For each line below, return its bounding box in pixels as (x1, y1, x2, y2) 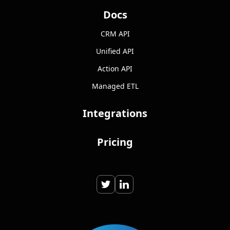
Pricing (97, 135, 133, 149)
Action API (98, 64, 132, 74)
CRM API (100, 29, 130, 39)
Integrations (83, 106, 147, 121)
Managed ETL (91, 81, 139, 91)
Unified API (96, 46, 134, 56)
